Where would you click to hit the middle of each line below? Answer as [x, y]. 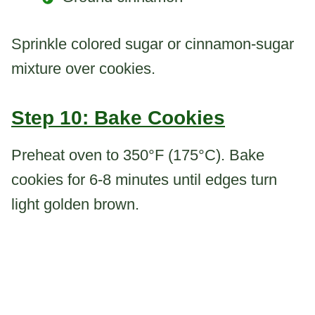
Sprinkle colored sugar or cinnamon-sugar [153, 44]
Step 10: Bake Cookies [118, 118]
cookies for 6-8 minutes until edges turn [144, 180]
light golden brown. [75, 205]
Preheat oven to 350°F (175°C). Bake [138, 155]
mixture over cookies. [83, 69]
